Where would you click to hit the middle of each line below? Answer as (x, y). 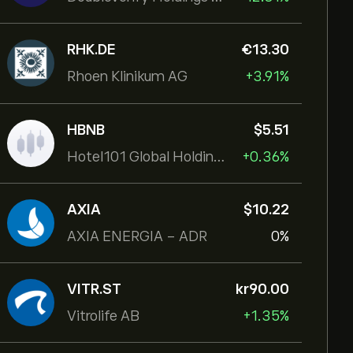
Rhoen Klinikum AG (127, 76)
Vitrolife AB (103, 316)
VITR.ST (94, 289)
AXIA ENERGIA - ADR (137, 236)
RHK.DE (91, 50)
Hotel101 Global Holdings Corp (219, 157)
